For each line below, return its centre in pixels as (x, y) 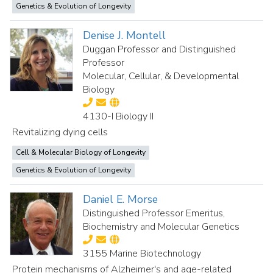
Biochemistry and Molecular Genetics (161, 227)
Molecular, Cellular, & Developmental (161, 76)
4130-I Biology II (119, 116)
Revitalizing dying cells (60, 132)
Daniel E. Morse (121, 199)
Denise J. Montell (125, 35)
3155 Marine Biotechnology (142, 253)
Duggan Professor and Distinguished (160, 49)
